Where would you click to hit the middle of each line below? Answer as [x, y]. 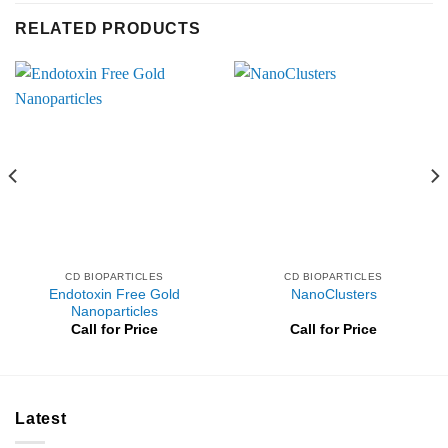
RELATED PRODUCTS [108, 29]
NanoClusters [333, 295]
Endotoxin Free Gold [114, 294]
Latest [41, 418]
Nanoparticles [114, 311]
